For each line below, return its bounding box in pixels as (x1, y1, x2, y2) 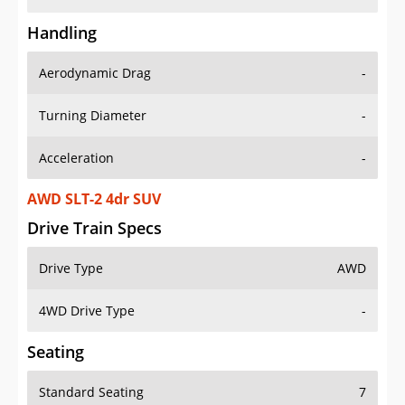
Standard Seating (39, 383, 144, 401)
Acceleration (39, 149, 114, 167)
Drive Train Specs (27, 217, 162, 240)
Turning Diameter (39, 107, 146, 125)
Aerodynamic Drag (39, 64, 151, 82)
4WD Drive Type (39, 302, 135, 320)
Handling (27, 22, 97, 44)
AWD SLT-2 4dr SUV (27, 189, 161, 210)
